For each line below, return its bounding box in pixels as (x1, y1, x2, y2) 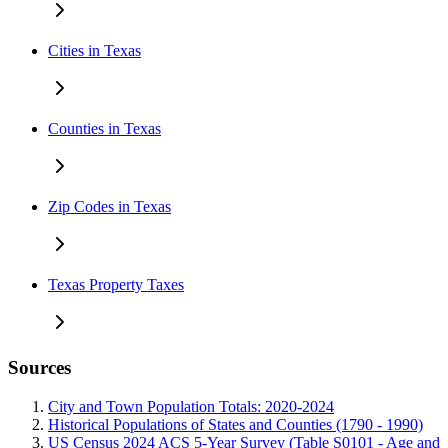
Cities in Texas (48, 42, 141, 60)
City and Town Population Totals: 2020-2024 (48, 397, 334, 415)
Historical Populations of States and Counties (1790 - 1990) (48, 415, 423, 433)
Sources (8, 356, 71, 378)
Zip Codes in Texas (48, 198, 171, 216)
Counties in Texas (48, 120, 161, 138)
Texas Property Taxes (48, 276, 184, 294)
